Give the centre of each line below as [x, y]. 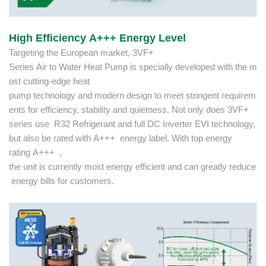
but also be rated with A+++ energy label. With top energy [121, 138]
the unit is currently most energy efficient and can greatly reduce [132, 167]
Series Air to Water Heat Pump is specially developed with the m [133, 67]
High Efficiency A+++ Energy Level [97, 38]
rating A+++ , [35, 153]
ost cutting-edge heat [49, 81]
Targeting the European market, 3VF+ [81, 53]
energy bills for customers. [61, 181]
